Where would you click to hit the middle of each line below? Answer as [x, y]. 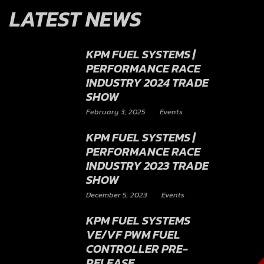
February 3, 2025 [116, 111]
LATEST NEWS [75, 19]
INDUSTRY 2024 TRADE [147, 82]
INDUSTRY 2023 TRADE [147, 165]
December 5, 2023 [117, 194]
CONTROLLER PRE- [137, 248]
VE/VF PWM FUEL [133, 234]
